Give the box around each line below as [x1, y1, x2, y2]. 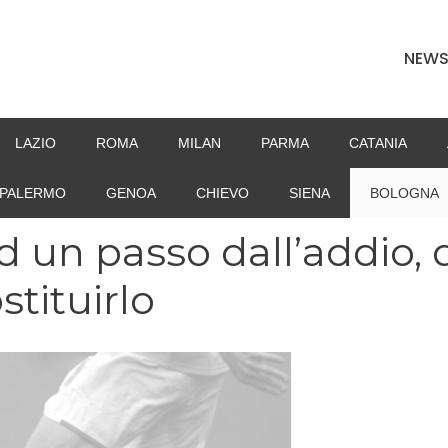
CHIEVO [196, 185, 249, 201]
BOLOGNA [370, 185, 439, 201]
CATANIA [348, 135, 407, 151]
